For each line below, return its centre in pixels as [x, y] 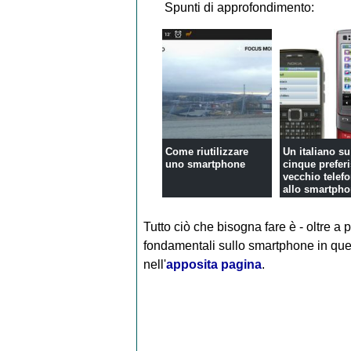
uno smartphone [206, 164]
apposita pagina [213, 264]
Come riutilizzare [207, 151]
